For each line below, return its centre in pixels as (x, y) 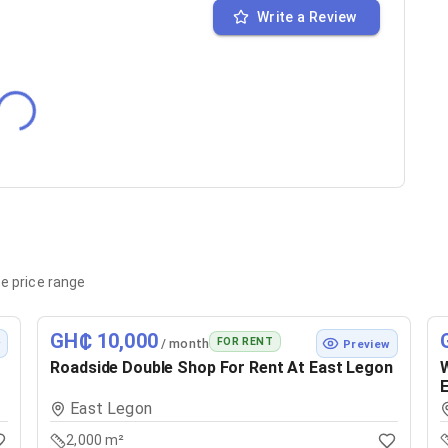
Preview (366, 343)
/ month (183, 343)
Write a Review (306, 17)
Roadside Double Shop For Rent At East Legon (221, 368)
